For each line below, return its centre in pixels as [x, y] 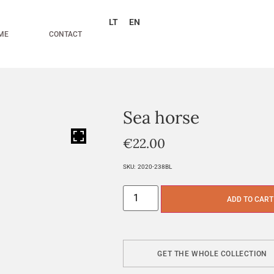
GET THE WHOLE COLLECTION [212, 254]
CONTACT [66, 34]
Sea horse [161, 117]
